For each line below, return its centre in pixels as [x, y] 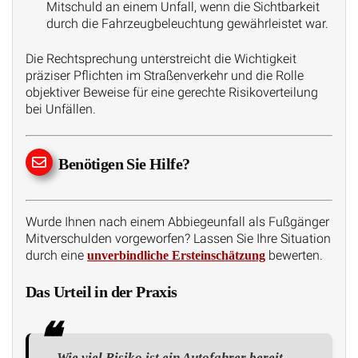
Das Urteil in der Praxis [101, 291]
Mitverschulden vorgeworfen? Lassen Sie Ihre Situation [178, 239]
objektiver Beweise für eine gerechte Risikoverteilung [172, 92]
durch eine [56, 256]
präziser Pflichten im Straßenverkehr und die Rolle [165, 75]
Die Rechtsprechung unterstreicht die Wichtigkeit [161, 58]
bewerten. [294, 256]
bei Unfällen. [61, 109]
